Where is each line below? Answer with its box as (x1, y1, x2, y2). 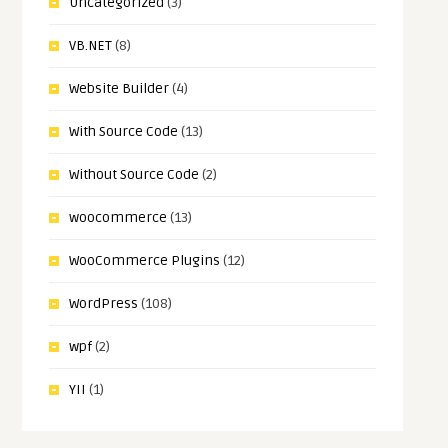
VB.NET (69, 37, 113, 55)
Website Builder (69, 80, 170, 98)
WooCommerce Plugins (69, 252, 221, 270)
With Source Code (69, 123, 179, 141)
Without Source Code (69, 166, 200, 184)
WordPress (69, 295, 139, 313)
